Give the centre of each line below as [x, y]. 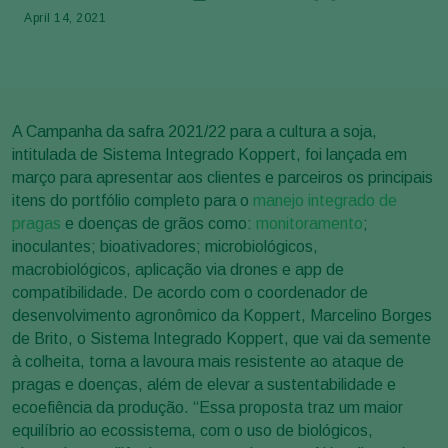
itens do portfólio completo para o [132, 200]
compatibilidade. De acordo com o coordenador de [190, 292]
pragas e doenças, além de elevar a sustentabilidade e [204, 384]
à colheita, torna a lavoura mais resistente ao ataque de [208, 361]
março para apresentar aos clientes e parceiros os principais [222, 177]
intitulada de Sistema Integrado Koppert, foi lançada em [209, 154]
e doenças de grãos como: [158, 223]
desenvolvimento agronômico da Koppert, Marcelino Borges [222, 315]
